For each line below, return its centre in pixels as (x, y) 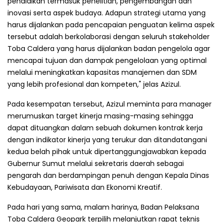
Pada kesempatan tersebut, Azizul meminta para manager (110, 104)
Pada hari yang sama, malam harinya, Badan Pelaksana (103, 207)
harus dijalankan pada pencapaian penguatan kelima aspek (111, 25)
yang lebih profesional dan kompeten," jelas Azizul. (94, 84)
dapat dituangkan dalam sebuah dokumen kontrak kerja (105, 128)
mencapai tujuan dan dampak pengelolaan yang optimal (107, 60)
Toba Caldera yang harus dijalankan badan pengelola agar (109, 48)
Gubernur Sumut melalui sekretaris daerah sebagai (96, 163)
